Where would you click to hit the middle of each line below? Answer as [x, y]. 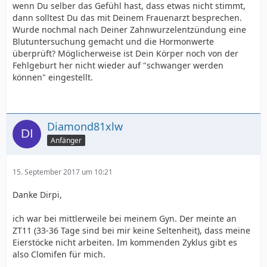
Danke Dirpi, [37, 194]
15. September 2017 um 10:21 [63, 172]
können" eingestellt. [53, 77]
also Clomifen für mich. [59, 254]
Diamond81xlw [85, 126]
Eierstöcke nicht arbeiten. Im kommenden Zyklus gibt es [125, 242]
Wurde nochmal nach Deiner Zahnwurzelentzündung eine [129, 29]
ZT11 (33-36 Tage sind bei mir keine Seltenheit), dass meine [131, 230]
